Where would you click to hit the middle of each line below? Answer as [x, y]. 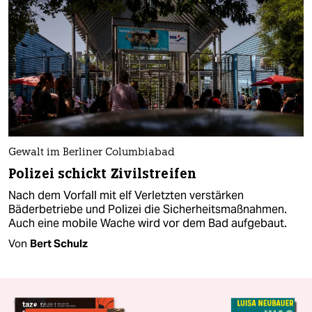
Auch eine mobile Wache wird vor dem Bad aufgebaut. [148, 224]
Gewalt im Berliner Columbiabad [92, 153]
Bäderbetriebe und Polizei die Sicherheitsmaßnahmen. [148, 210]
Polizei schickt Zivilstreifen [102, 174]
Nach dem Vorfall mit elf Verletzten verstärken [126, 196]
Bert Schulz [59, 244]
